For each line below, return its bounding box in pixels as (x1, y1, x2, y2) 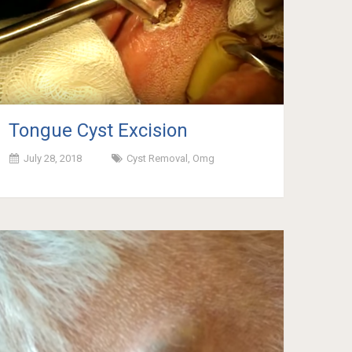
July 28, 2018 (24, 152, 82, 164)
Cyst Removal (126, 152, 189, 164)
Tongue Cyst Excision (9, 119, 189, 141)
